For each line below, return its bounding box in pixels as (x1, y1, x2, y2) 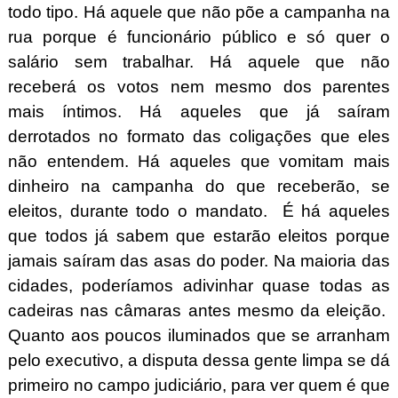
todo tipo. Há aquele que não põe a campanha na (7, 2, 391, 21)
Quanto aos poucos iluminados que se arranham (7, 325, 391, 345)
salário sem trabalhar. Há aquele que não (7, 52, 391, 71)
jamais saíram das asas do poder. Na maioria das (7, 251, 391, 270)
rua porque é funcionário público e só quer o (7, 27, 391, 46)
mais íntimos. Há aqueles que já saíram (7, 101, 391, 121)
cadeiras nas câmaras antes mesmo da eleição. (7, 300, 391, 320)
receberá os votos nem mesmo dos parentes (7, 76, 391, 96)
